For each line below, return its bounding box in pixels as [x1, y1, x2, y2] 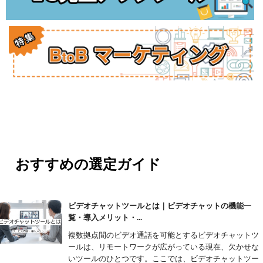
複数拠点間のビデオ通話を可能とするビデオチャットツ [68, 231, 259, 240]
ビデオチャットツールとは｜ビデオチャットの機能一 [68, 201, 252, 211]
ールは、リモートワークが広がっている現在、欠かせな [68, 242, 259, 252]
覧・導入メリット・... [68, 213, 143, 222]
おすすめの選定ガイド [12, 156, 161, 172]
